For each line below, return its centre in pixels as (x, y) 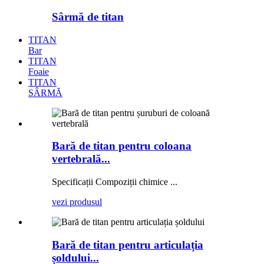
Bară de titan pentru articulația (128, 245)
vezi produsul (77, 202)
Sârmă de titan (88, 16)
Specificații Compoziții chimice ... (115, 182)
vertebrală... (81, 159)
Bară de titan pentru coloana (122, 146)
